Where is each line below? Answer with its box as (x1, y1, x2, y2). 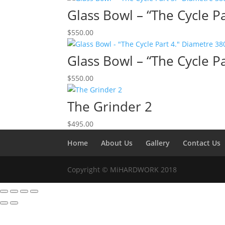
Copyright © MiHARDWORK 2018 (67, 165, 177, 174)
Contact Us (183, 138, 221, 148)
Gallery (146, 138, 170, 148)
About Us (101, 138, 133, 148)
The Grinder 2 (67, 97, 153, 116)
